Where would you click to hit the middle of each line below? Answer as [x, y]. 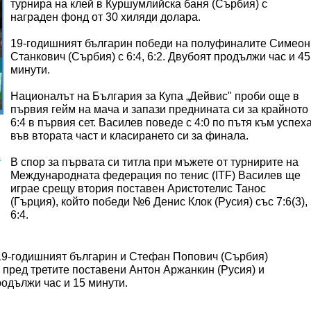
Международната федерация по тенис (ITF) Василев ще [155, 175]
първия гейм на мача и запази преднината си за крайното [159, 109]
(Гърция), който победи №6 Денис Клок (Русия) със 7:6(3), [159, 202]
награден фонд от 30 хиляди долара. [106, 17]
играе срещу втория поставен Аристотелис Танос [138, 188]
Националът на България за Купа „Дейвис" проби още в [155, 96]
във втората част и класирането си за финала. [129, 136]
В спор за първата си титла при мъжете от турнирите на [154, 162]
